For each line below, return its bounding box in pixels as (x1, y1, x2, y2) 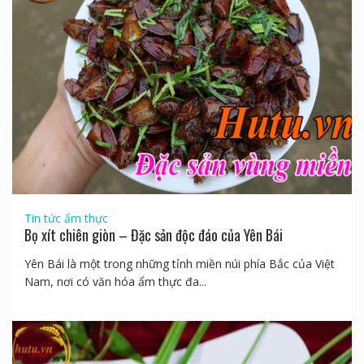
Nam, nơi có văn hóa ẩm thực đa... (24, 273, 206, 289)
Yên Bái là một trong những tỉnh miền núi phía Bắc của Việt (24, 255, 335, 271)
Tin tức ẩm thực (24, 210, 108, 226)
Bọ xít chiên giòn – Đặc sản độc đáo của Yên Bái (24, 223, 283, 245)
